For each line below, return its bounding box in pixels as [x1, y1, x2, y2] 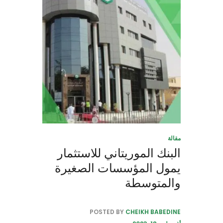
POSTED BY [90, 208, 125, 217]
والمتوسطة [125, 175, 181, 192]
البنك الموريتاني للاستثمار [57, 145, 181, 162]
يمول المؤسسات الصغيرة [55, 160, 181, 177]
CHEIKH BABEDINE [125, 208, 181, 217]
